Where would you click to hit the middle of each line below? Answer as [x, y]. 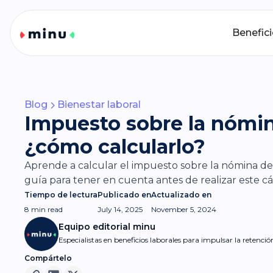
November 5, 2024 [184, 209]
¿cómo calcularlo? [115, 147]
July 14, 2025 [120, 209]
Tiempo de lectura [61, 195]
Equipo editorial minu [107, 226]
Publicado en [124, 195]
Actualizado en [181, 195]
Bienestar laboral [99, 105]
